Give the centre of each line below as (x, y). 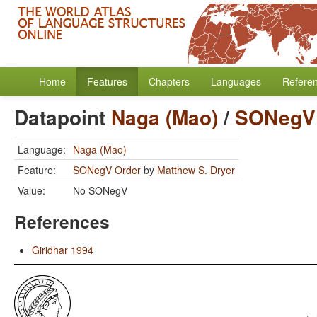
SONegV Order (107, 170)
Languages (236, 81)
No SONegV (100, 190)
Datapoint (63, 117)
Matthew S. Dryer (196, 170)
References (62, 221)
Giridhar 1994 (63, 250)
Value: (31, 190)
